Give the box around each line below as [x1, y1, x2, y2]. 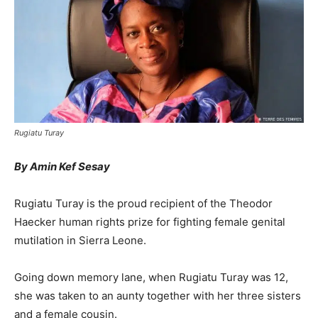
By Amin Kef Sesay [14, 160, 110, 174]
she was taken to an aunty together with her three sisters [14, 289, 301, 303]
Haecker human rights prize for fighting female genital [14, 215, 285, 229]
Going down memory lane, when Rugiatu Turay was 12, [14, 270, 288, 285]
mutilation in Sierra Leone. [14, 234, 146, 248]
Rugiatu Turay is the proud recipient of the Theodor [14, 197, 273, 211]
